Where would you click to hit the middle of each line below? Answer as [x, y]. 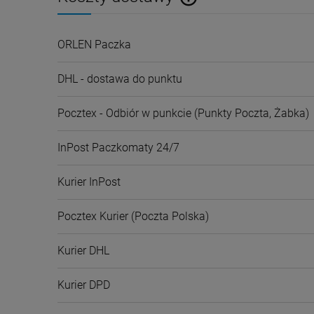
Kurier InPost [89, 182]
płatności [210, 45]
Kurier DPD [84, 285]
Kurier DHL [83, 251]
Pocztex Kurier [93, 217]
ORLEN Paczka [94, 45]
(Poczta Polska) [169, 217]
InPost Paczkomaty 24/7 [118, 148]
